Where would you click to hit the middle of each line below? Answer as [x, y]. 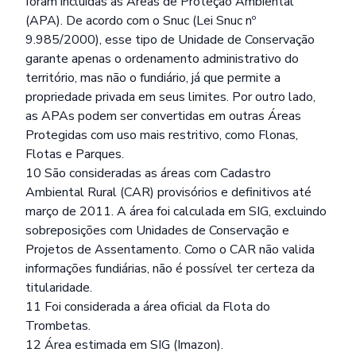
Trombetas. [58, 326]
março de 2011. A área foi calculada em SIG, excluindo [176, 211]
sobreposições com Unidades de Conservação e [157, 230]
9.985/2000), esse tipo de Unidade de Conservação [170, 40]
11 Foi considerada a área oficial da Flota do [148, 307]
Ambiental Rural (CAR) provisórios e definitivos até [168, 192]
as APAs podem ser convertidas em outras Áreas [163, 116]
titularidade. [59, 288]
